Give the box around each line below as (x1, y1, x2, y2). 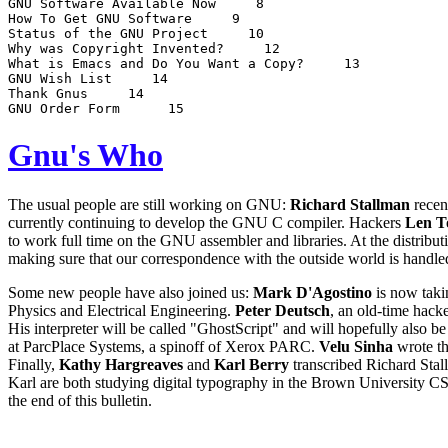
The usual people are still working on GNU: (8, 195, 290, 213)
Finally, (8, 355, 59, 373)
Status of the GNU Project (8, 25, 216, 41)
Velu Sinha (319, 337, 393, 355)
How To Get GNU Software (8, 10, 200, 26)
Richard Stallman (290, 195, 410, 213)
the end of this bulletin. (8, 391, 152, 409)
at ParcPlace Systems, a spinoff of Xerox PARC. (8, 337, 319, 355)
